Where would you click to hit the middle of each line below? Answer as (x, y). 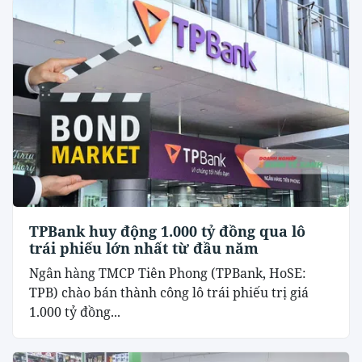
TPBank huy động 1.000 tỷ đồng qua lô (167, 232)
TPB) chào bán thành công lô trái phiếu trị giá (169, 293)
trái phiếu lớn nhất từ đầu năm (144, 248)
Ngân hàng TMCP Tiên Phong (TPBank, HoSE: (168, 274)
